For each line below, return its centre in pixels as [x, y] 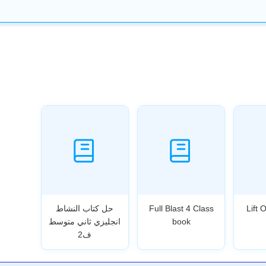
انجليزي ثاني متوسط [85, 221]
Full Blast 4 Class [181, 208]
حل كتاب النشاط [85, 208]
